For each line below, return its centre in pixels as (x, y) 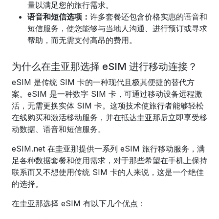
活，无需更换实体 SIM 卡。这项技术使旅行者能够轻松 (108, 106)
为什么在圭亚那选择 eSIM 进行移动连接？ (105, 66)
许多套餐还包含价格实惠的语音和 (149, 17)
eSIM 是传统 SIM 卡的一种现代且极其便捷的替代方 (103, 82)
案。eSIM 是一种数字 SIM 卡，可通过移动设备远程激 (107, 94)
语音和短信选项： (59, 17)
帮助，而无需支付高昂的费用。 (82, 40)
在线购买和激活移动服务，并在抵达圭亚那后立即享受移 (109, 117)
